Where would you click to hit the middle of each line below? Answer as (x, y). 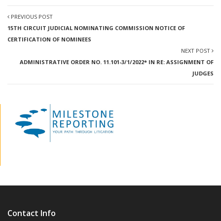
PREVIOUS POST (31, 17)
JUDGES (203, 73)
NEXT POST (196, 51)
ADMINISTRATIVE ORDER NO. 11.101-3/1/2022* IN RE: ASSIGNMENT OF (117, 62)
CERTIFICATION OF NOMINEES (49, 39)
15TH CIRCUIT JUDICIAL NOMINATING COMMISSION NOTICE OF (96, 28)
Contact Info (32, 213)
